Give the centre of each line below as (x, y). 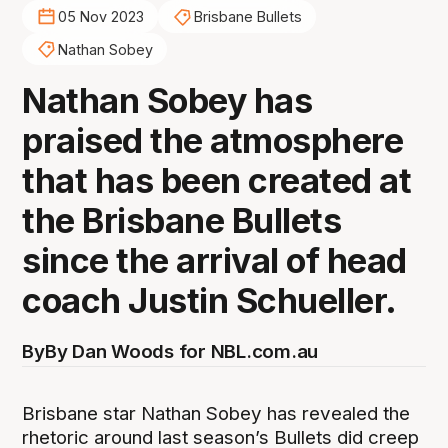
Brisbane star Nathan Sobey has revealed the (216, 413)
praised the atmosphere (213, 141)
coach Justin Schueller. (209, 301)
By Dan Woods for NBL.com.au (181, 352)
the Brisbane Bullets (182, 221)
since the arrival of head (214, 261)
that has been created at (217, 181)
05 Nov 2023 (100, 17)
